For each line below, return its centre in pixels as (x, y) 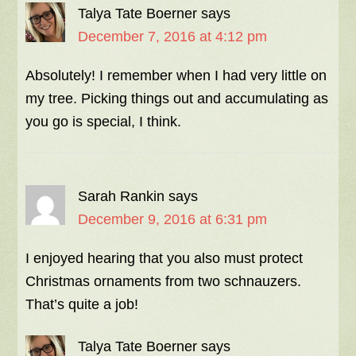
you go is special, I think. (104, 122)
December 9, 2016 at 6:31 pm (173, 220)
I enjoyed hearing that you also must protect (164, 259)
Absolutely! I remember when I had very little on (176, 76)
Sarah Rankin (122, 197)
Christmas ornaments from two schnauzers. (164, 282)
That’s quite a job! (82, 305)
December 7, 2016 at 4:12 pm (173, 37)
